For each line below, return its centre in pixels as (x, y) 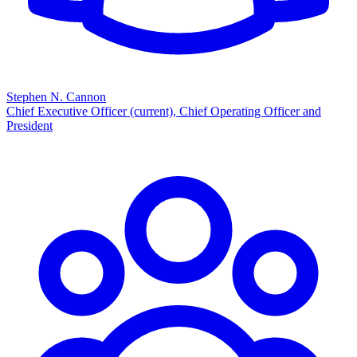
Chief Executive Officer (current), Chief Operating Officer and (164, 111)
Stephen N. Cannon (56, 96)
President (29, 125)
